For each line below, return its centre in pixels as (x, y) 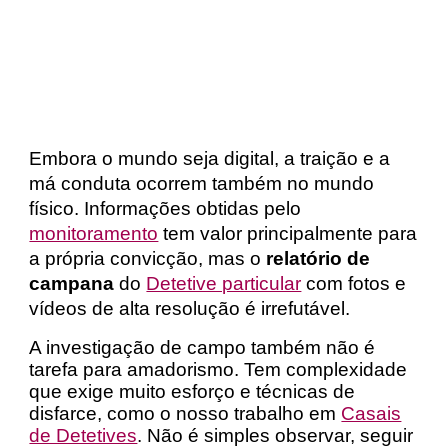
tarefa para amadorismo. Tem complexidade (218, 369)
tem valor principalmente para (288, 233)
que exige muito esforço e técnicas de (192, 391)
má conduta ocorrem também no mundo (202, 183)
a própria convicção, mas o (148, 258)
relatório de (318, 258)
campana (72, 283)
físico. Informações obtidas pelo (165, 208)
